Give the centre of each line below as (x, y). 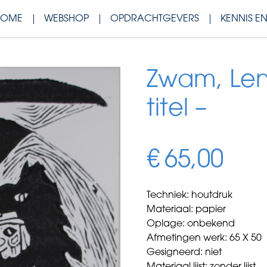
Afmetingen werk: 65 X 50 (204, 238)
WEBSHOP (66, 19)
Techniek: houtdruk (190, 195)
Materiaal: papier (187, 210)
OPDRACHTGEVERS (155, 19)
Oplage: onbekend (191, 224)
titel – (177, 110)
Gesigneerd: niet (184, 253)
